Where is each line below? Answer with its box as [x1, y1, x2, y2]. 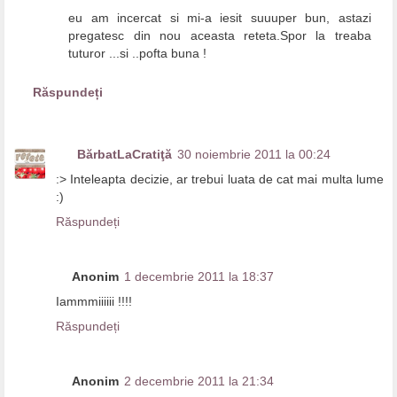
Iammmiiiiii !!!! [56, 293, 132, 308]
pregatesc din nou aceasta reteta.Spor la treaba [68, 28, 371, 43]
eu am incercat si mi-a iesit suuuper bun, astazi [68, 11, 371, 26]
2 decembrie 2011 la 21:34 [124, 373, 274, 388]
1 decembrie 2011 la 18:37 [124, 269, 274, 284]
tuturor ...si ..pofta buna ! [68, 46, 207, 61]
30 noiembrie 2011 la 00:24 [177, 146, 331, 161]
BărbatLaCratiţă [77, 146, 172, 161]
